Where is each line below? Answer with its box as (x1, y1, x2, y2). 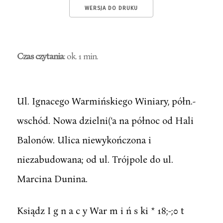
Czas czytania (16, 50, 64, 61)
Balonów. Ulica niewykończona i (16, 133, 151, 145)
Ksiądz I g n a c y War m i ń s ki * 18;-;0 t (16, 204, 184, 216)
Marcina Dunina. (16, 172, 88, 184)
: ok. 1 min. (63, 50, 98, 61)
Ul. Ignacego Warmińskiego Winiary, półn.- (16, 95, 196, 107)
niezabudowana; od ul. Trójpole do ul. (16, 153, 173, 165)
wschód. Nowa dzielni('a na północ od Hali (16, 114, 194, 126)
